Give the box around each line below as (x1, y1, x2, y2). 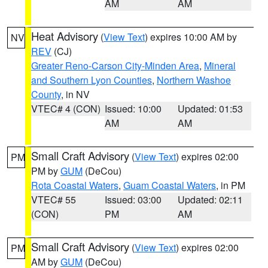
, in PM (216, 178, 245, 192)
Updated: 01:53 (178, 102, 243, 115)
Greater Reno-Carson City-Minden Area (31, 59, 199, 72)
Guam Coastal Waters (123, 178, 216, 192)
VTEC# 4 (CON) (31, 102, 100, 115)
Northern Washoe (157, 73, 231, 87)
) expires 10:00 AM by (145, 30, 237, 44)
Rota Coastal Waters (31, 178, 118, 192)
